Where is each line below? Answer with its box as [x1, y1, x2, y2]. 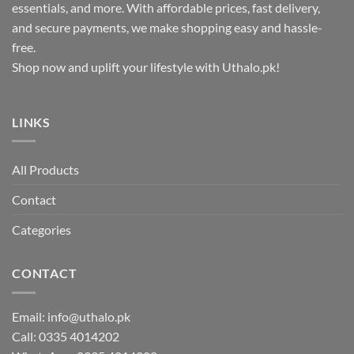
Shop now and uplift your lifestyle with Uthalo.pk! [12, 58, 280, 74]
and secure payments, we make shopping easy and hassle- [12, 19, 322, 35]
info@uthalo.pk [47, 308, 130, 324]
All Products [12, 162, 79, 178]
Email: [12, 308, 47, 324]
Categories [12, 222, 71, 238]
